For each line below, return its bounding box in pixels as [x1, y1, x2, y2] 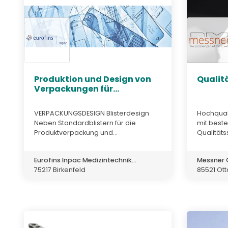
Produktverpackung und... [34, 128, 118, 137]
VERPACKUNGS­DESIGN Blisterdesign [34, 108, 149, 118]
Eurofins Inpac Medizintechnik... [34, 155, 136, 164]
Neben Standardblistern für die [34, 118, 136, 127]
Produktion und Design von [34, 73, 151, 85]
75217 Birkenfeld [34, 165, 85, 174]
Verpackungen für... [34, 83, 119, 95]
